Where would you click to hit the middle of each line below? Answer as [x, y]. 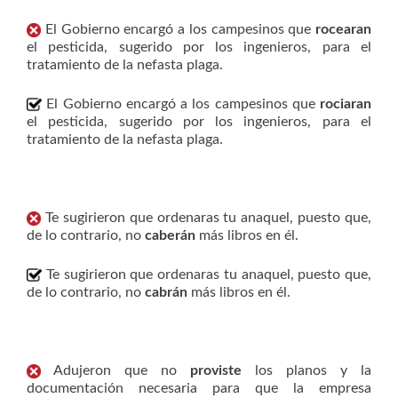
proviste [216, 370]
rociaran [346, 104]
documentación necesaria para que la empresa [199, 388]
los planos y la [306, 370]
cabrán [166, 292]
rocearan [343, 29]
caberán [170, 235]
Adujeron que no [115, 370]
